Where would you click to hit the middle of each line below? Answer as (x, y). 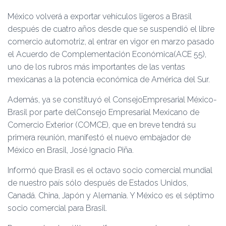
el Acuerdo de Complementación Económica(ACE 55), (107, 54)
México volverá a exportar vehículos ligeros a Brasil (100, 16)
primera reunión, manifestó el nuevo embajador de (99, 137)
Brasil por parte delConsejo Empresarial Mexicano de (103, 112)
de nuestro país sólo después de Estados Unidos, (98, 183)
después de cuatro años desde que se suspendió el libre (111, 29)
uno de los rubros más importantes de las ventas (96, 67)
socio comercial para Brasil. (57, 208)
